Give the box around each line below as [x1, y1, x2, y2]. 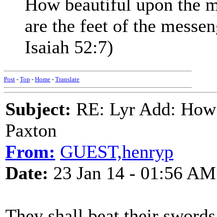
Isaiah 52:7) [25, 37, 113, 57]
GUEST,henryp [60, 141, 173, 162]
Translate [55, 76, 79, 83]
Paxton [5, 120, 57, 140]
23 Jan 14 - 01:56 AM [48, 163, 216, 183]
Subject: [5, 99, 71, 119]
